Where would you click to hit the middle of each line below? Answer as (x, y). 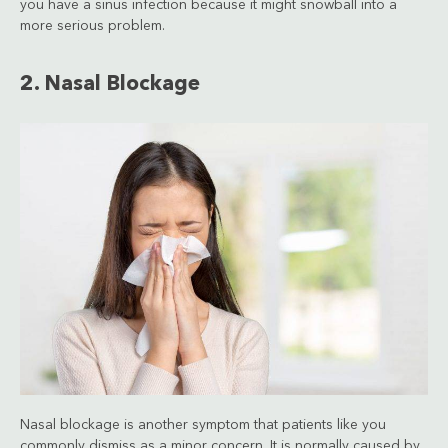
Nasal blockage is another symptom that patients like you (203, 424)
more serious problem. (92, 25)
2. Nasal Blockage (110, 84)
